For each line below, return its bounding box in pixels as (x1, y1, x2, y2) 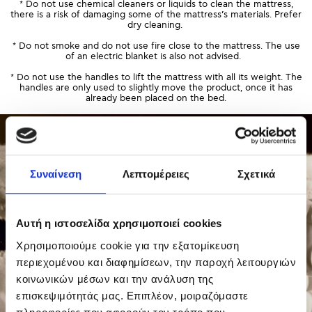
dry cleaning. (127, 19, 185, 31)
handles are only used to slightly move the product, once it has (19, 82, 292, 93)
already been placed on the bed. (86, 93, 226, 104)
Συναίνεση (30, 168, 81, 180)
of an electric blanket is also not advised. (65, 51, 247, 62)
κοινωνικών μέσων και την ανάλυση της (16, 272, 213, 285)
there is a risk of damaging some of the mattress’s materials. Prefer (10, 9, 302, 20)
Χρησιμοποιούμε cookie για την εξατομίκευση (16, 239, 239, 251)
